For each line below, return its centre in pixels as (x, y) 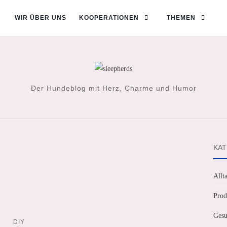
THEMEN (181, 18)
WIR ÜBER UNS (41, 18)
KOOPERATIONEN (109, 18)
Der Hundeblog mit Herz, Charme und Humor (113, 88)
